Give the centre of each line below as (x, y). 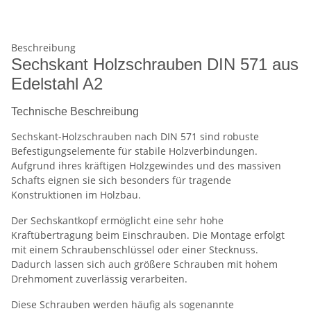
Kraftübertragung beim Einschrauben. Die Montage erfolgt (148, 235)
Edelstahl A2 (57, 84)
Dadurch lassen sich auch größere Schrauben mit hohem (144, 264)
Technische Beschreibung (75, 112)
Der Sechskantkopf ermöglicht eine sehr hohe (117, 221)
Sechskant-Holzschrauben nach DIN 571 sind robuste (135, 137)
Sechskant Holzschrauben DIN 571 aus (155, 65)
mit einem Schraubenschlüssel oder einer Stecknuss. (135, 250)
